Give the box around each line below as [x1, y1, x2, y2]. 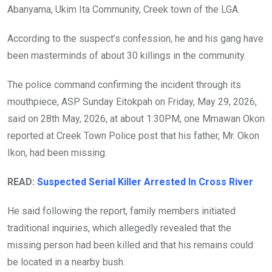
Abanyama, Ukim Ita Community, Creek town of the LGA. [7, 4, 240, 16]
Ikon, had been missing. [7, 147, 107, 159]
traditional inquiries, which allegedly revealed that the [7, 222, 231, 234]
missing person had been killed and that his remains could [7, 239, 253, 251]
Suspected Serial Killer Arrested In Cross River [37, 176, 253, 188]
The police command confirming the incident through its [7, 79, 241, 91]
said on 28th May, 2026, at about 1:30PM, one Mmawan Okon [7, 113, 265, 125]
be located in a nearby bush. [7, 256, 125, 268]
